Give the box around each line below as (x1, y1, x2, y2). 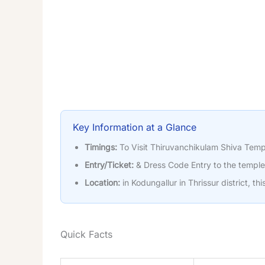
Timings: (85, 141, 117, 152)
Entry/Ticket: (85, 159, 134, 170)
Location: (85, 177, 120, 188)
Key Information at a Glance (73, 121, 196, 133)
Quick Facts (60, 228, 112, 240)
